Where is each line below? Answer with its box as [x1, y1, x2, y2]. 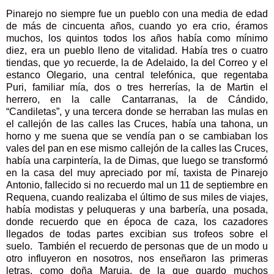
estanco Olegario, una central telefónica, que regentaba [6, 70, 268, 81]
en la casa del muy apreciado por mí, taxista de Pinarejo [6, 168, 268, 179]
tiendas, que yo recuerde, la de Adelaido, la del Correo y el [6, 57, 268, 68]
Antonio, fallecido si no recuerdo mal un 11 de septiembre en [6, 180, 268, 191]
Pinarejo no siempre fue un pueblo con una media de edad [6, 9, 268, 20]
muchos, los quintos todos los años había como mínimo [6, 33, 268, 44]
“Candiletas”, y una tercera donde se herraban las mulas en [6, 106, 268, 117]
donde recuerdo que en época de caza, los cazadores [6, 217, 268, 228]
